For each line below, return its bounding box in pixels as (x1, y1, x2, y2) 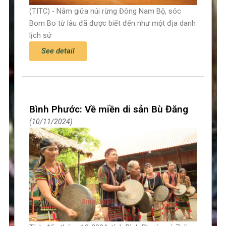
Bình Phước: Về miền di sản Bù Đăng (29, 103, 189, 115)
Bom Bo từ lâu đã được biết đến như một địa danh (29, 18, 196, 28)
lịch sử (29, 30, 52, 40)
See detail (41, 46, 75, 55)
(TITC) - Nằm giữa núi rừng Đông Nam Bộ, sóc (29, 6, 182, 16)
